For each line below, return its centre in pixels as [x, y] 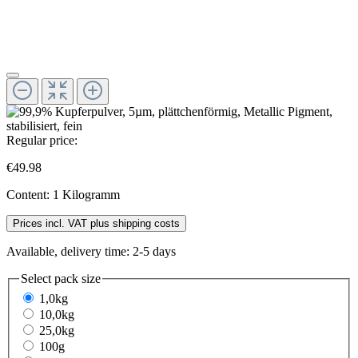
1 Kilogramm [86, 194]
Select [38, 278]
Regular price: [42, 140]
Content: [30, 194]
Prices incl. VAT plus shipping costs [96, 223]
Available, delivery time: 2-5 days [91, 251]
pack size [78, 278]
